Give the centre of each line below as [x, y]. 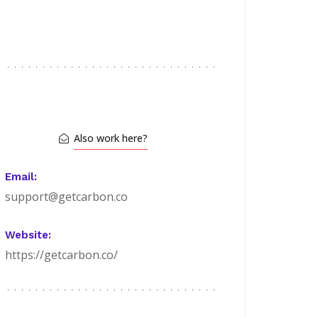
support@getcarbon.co [66, 197]
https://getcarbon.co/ [61, 255]
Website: [28, 235]
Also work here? [111, 138]
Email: [21, 177]
